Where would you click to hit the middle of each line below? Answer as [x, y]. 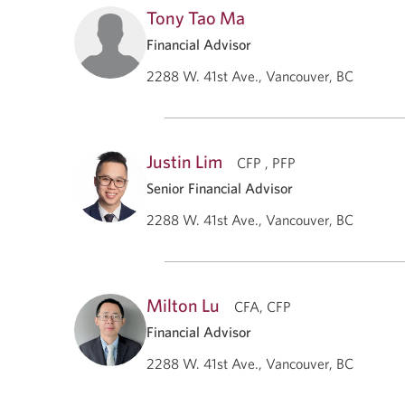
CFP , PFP [266, 162]
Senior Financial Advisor [220, 188]
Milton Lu [183, 305]
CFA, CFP [263, 306]
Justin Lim [184, 161]
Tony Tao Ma [196, 17]
